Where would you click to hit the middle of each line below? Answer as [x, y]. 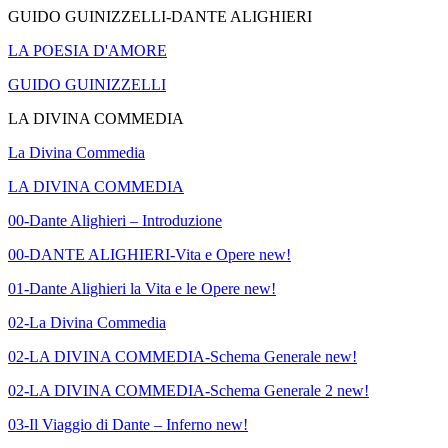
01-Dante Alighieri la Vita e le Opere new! [142, 289]
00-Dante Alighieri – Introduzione [115, 221]
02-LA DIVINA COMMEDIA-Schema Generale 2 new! [188, 391]
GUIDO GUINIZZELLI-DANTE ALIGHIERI [160, 17]
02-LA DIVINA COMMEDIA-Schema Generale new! [182, 357]
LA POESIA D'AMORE [87, 51]
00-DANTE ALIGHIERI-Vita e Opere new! [149, 255]
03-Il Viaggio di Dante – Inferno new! [128, 425]
